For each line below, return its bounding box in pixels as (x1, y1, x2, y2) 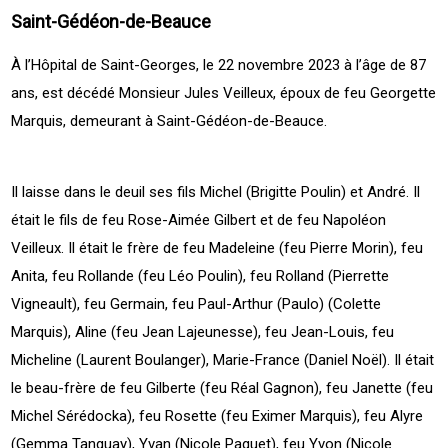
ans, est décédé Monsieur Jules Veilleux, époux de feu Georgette (11, 83, 437, 102)
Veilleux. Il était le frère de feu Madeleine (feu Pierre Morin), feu (11, 238, 424, 257)
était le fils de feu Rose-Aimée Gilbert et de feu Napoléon (11, 210, 387, 229)
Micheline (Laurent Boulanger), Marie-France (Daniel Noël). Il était (11, 350, 435, 369)
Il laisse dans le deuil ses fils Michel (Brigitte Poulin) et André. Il (11, 182, 421, 201)
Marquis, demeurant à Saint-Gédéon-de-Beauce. (11, 111, 328, 130)
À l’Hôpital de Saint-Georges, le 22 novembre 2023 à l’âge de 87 (11, 55, 427, 74)
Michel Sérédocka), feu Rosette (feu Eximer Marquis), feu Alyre (11, 406, 424, 425)
